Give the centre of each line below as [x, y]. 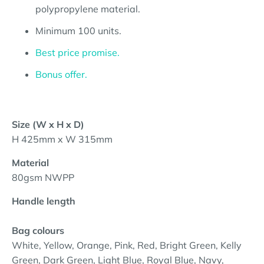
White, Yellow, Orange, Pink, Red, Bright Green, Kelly [127, 245]
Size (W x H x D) [50, 124]
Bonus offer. [61, 74]
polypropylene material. [88, 9]
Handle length [46, 201]
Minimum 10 [62, 31]
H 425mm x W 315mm [62, 139]
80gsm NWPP [43, 177]
